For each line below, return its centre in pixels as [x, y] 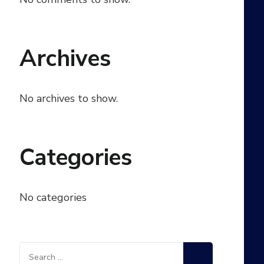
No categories [53, 198]
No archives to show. [69, 99]
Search [35, 251]
